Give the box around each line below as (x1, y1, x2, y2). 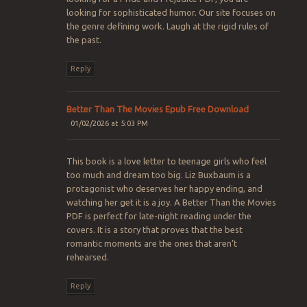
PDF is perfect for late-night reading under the (66, 211, 251, 221)
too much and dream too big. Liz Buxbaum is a (66, 170, 251, 180)
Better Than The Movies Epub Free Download (66, 103, 249, 114)
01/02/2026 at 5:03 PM (71, 119, 149, 127)
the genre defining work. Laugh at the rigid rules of (66, 21, 269, 32)
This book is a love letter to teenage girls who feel (66, 156, 267, 167)
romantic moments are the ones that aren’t (66, 238, 237, 249)
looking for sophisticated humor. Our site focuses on (66, 8, 275, 18)
